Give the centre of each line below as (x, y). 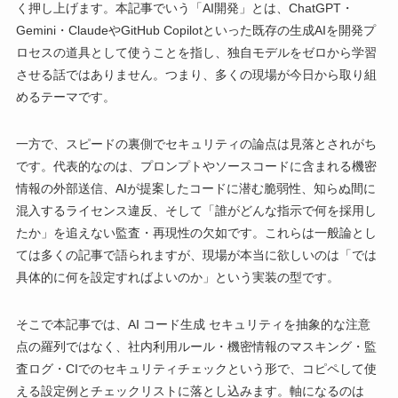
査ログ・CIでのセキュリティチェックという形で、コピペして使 (196, 369)
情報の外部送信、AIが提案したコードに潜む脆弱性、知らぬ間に (195, 189)
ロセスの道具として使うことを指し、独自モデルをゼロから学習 (196, 53)
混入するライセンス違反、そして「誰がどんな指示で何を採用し (196, 211)
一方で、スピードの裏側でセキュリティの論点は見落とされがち (196, 144)
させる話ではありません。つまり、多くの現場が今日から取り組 (196, 75)
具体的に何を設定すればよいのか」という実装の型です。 (177, 278)
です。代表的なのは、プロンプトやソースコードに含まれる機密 (196, 167)
